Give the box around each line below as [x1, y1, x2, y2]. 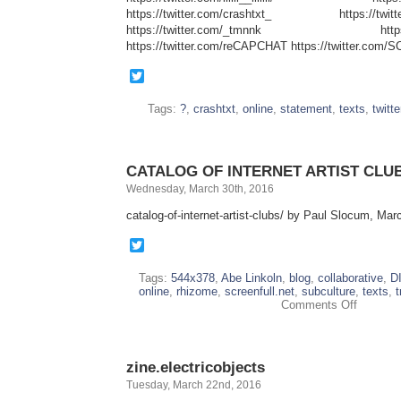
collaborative [318, 271, 383, 285]
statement [279, 102, 332, 115]
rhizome [175, 285, 218, 298]
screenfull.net [224, 285, 294, 298]
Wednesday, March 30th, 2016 [126, 183, 274, 195]
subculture [301, 285, 355, 298]
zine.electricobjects [126, 358, 265, 376]
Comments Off [280, 298, 357, 311]
